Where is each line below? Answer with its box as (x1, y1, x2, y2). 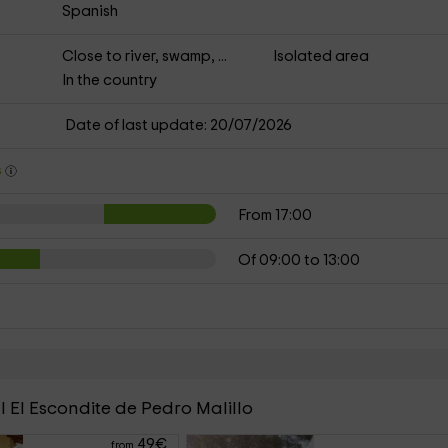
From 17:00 (238, 208, 313, 223)
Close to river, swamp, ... (61, 49, 227, 64)
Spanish (61, 4, 118, 19)
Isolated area (273, 49, 370, 64)
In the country (61, 73, 157, 88)
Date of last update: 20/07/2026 (64, 118, 292, 133)
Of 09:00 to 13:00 (238, 253, 361, 268)
